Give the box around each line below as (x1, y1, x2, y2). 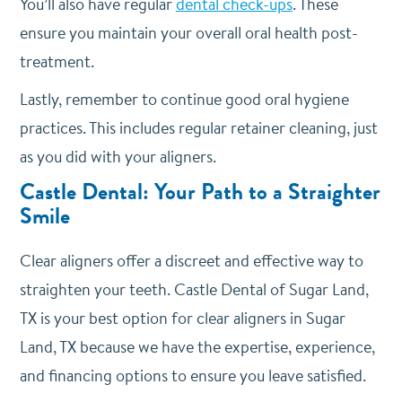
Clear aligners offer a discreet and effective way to (19, 249, 363, 272)
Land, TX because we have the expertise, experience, (19, 336, 375, 358)
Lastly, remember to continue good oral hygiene (19, 88, 349, 110)
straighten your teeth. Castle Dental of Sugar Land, (19, 278, 369, 301)
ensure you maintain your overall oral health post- (19, 22, 358, 44)
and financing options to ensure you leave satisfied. (19, 364, 366, 387)
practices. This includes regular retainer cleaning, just (19, 117, 378, 139)
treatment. (19, 50, 94, 73)
